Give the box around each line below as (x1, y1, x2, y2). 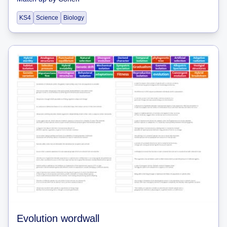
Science (36, 14, 58, 21)
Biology (63, 14, 84, 21)
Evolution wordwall (17, 212, 99, 224)
